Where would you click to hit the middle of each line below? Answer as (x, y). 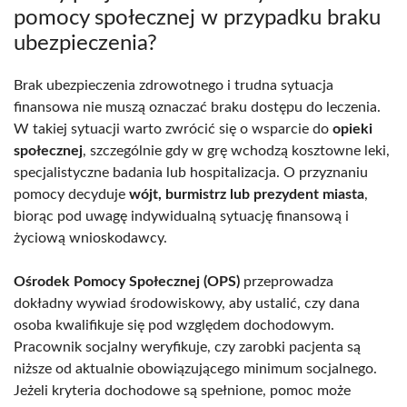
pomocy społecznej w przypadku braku (197, 18)
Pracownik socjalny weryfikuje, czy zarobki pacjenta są (187, 347)
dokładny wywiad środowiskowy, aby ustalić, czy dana (187, 303)
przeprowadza (287, 281)
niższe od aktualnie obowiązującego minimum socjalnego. (195, 368)
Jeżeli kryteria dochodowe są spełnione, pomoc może (182, 390)
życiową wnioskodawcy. (90, 238)
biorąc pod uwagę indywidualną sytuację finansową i (181, 216)
